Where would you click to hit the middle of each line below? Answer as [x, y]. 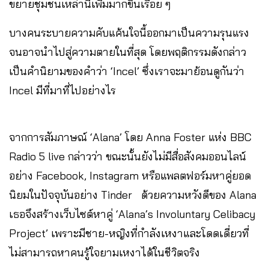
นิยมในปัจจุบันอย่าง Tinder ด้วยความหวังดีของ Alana [133, 195]
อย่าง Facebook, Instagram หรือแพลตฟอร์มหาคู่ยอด [130, 176]
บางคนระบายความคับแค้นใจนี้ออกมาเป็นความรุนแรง [129, 33]
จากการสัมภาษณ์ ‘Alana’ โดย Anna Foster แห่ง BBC [130, 138]
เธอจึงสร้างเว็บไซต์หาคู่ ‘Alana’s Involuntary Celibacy [132, 214]
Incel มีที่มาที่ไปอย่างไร [62, 91]
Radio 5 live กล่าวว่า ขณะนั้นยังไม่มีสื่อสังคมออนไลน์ [128, 157]
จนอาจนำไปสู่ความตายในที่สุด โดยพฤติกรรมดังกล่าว [128, 52]
